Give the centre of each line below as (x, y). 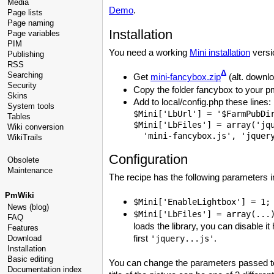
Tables (19, 117)
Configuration (148, 159)
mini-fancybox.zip (186, 77)
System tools (31, 106)
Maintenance (30, 170)
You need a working (149, 52)
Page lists (25, 13)
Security (22, 85)
